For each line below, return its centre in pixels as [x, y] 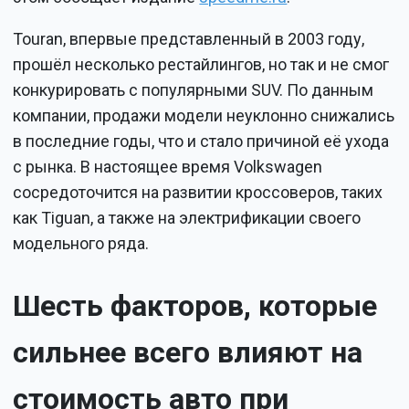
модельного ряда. [81, 244]
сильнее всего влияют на [188, 352]
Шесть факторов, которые [195, 305]
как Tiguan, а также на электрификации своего [187, 218]
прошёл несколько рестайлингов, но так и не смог [201, 65]
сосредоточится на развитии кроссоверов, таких [198, 193]
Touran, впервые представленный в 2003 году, [189, 39]
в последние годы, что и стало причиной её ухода [201, 142]
